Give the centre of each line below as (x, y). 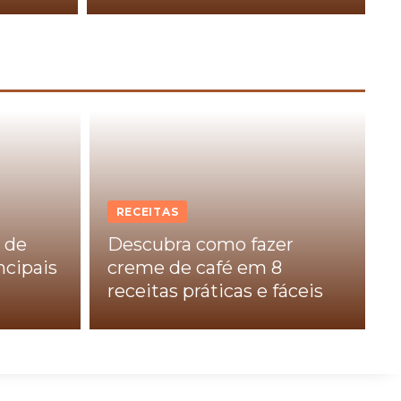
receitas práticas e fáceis (215, 291)
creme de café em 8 (194, 268)
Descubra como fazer (200, 245)
